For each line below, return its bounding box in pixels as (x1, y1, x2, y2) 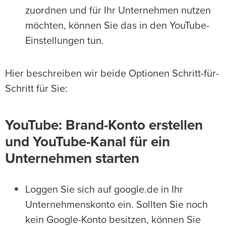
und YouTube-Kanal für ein (5, 135, 170, 149)
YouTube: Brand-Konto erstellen (5, 119, 203, 133)
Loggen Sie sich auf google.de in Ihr (25, 185, 183, 195)
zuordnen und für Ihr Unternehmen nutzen (25, 6, 211, 16)
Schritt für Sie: (5, 84, 68, 94)
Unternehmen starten (5, 152, 139, 166)
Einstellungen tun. (25, 36, 104, 46)
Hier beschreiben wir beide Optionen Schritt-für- (5, 69, 219, 79)
